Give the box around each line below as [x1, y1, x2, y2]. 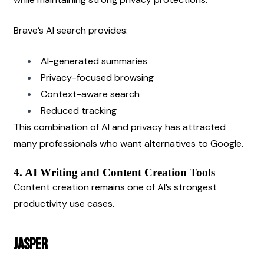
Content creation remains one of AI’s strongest [14, 180, 217, 193]
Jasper [14, 235, 48, 254]
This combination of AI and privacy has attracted [14, 120, 226, 133]
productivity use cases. [14, 197, 114, 210]
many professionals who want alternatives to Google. [14, 137, 243, 150]
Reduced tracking [41, 104, 117, 117]
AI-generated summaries [41, 54, 147, 67]
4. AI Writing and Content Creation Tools [14, 166, 215, 179]
